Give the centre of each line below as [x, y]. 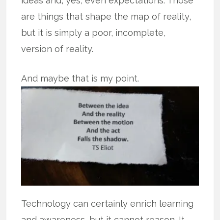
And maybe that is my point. [80, 78]
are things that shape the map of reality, [106, 16]
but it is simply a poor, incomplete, [94, 33]
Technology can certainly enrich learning [108, 204]
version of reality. [57, 49]
